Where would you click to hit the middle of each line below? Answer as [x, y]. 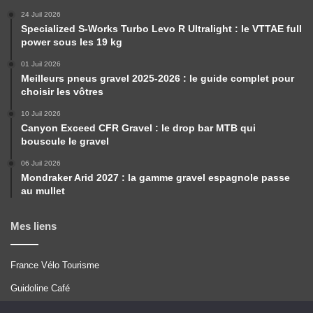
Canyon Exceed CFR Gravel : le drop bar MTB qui [138, 128]
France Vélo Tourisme [55, 265]
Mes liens [34, 226]
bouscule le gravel [65, 141]
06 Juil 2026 [41, 163]
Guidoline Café [40, 289]
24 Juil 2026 [41, 15]
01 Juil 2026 [41, 64]
